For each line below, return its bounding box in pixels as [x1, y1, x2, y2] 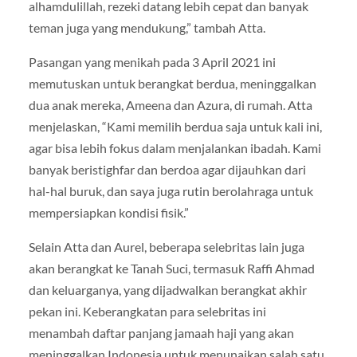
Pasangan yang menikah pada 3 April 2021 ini [28, 53, 276, 69]
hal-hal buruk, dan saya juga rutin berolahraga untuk [28, 182, 313, 198]
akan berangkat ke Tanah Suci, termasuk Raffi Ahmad [28, 260, 315, 276]
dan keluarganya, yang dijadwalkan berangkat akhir [28, 281, 307, 297]
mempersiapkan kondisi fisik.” [28, 204, 189, 220]
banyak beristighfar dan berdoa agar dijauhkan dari [28, 161, 306, 177]
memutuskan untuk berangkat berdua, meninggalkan [28, 75, 316, 91]
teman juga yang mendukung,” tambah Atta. [28, 19, 265, 35]
